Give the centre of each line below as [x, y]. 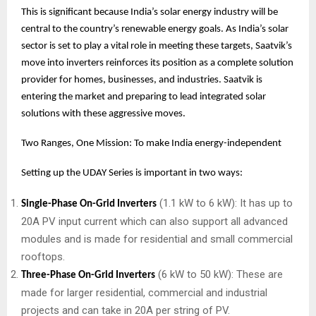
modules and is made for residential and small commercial [157, 239]
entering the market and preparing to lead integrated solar [144, 97]
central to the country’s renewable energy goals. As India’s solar [155, 30]
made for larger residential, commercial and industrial [144, 293]
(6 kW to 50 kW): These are [219, 275]
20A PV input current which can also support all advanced [154, 222]
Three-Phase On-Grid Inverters [88, 276]
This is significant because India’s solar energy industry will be [150, 13]
